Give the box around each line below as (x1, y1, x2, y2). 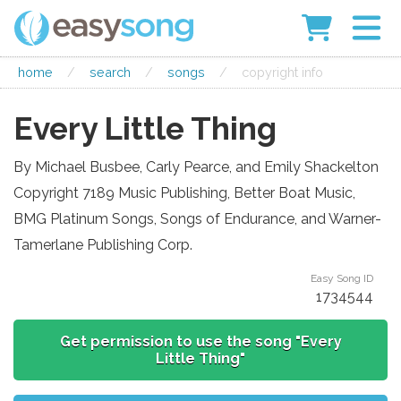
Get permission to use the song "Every (59, 332, 342, 350)
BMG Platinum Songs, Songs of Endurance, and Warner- (13, 209, 381, 227)
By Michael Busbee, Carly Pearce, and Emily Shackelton (13, 158, 379, 175)
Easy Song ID (311, 271, 373, 285)
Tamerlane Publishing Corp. (13, 235, 192, 253)
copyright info (242, 64, 323, 80)
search (90, 64, 131, 80)
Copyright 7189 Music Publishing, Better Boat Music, (13, 183, 355, 201)
